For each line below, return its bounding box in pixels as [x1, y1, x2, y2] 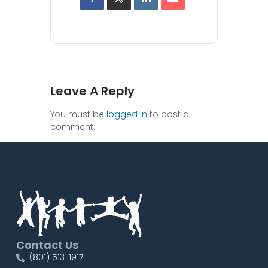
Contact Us [16, 237, 78, 253]
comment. [50, 120, 95, 133]
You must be [50, 108, 106, 120]
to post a [147, 108, 189, 120]
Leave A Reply [50, 82, 135, 99]
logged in [106, 108, 147, 120]
